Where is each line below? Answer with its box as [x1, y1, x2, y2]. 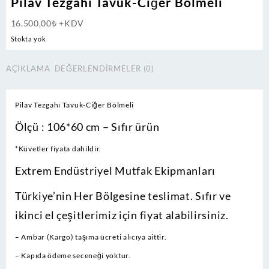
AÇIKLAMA [6, 64, 50, 74]
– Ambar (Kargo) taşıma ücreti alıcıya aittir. [15, 232, 167, 241]
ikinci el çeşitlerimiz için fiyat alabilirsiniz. [15, 208, 229, 222]
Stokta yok [10, 35, 46, 43]
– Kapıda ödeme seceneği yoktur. [15, 250, 131, 260]
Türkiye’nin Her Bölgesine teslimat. [15, 189, 196, 202]
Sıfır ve [195, 189, 231, 202]
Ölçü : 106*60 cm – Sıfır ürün [15, 119, 160, 133]
